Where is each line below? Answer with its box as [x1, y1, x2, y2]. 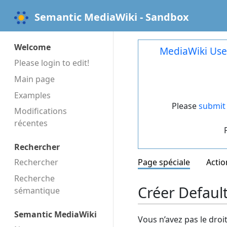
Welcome [14, 42, 51, 53]
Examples [14, 89, 51, 101]
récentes [14, 118, 48, 129]
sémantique [14, 185, 60, 197]
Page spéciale [138, 157, 190, 168]
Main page [14, 73, 55, 85]
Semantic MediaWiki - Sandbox [34, 10, 189, 24]
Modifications [14, 105, 67, 117]
